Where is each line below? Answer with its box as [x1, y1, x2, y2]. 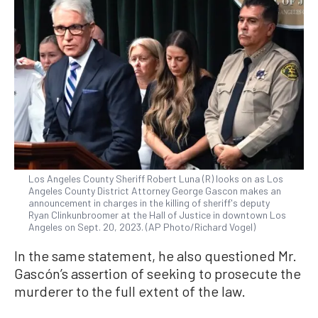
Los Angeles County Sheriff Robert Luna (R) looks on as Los [28, 172, 283, 185]
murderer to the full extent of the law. [14, 282, 246, 300]
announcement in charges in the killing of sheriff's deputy [28, 196, 270, 209]
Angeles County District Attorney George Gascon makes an [28, 184, 281, 197]
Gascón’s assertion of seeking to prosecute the [14, 264, 301, 282]
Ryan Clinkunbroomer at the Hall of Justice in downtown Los [28, 208, 286, 221]
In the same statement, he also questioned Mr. [14, 246, 297, 264]
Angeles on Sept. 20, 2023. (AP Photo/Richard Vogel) [28, 220, 256, 233]
